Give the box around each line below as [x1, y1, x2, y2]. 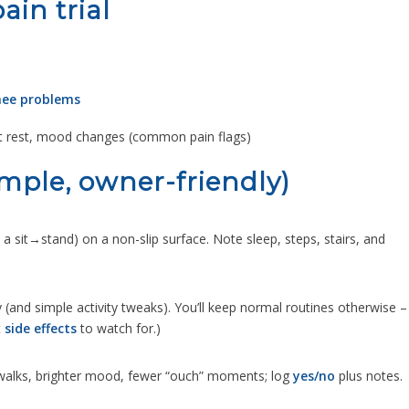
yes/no [293, 367, 335, 385]
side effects [5, 320, 77, 338]
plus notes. [335, 367, 403, 385]
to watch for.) [77, 320, 161, 338]
